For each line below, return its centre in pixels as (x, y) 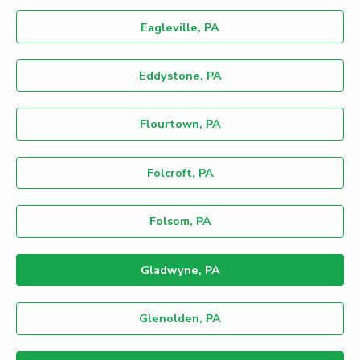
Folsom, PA (180, 221)
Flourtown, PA (180, 124)
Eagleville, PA (180, 27)
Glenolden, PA (180, 319)
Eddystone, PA (180, 75)
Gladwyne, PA (180, 270)
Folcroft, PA (180, 172)
